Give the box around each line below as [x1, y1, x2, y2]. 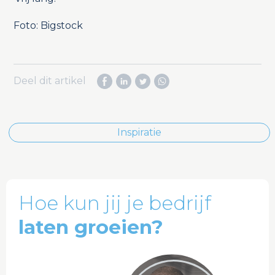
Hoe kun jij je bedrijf [18, 192, 211, 215]
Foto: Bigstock [13, 20, 83, 32]
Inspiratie [117, 126, 161, 139]
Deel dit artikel [13, 75, 96, 87]
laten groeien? [18, 215, 163, 239]
